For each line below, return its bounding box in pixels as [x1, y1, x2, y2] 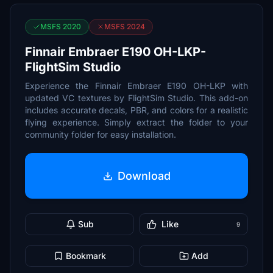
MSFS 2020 [40, 22, 81, 31]
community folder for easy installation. [25, 129, 176, 140]
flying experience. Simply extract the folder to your [25, 117, 248, 127]
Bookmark [65, 250, 106, 261]
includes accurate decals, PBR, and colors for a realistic [25, 105, 248, 115]
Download [117, 169, 171, 182]
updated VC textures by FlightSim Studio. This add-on [25, 93, 248, 103]
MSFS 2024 [104, 22, 145, 31]
